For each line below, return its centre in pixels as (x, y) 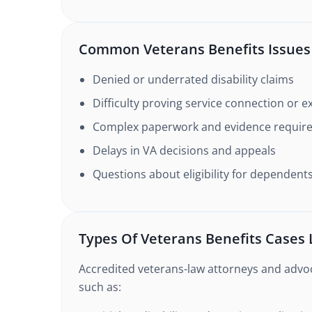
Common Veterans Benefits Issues (195, 49)
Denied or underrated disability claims (193, 79)
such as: (100, 287)
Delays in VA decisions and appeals (184, 150)
